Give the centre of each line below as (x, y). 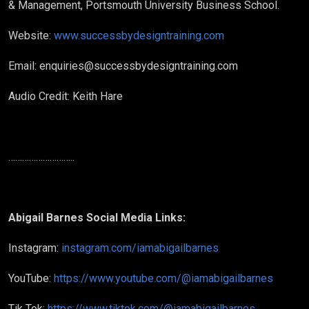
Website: (30, 36)
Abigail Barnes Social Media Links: (97, 218)
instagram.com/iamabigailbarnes (139, 248)
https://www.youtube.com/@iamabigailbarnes (162, 278)
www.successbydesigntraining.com (138, 36)
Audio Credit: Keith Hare (66, 96)
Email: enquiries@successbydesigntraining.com (123, 66)
